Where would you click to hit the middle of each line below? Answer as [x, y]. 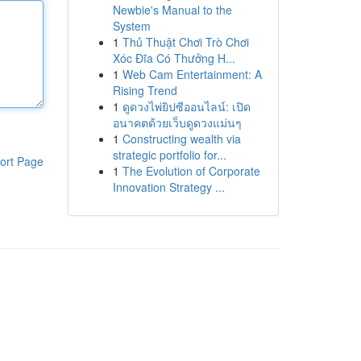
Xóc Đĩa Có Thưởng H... [174, 58]
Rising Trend [145, 90]
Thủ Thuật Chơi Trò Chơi [185, 42]
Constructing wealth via [181, 139]
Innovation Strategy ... [168, 187]
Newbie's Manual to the [172, 10]
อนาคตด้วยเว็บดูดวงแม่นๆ [177, 122]
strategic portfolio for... [169, 155]
